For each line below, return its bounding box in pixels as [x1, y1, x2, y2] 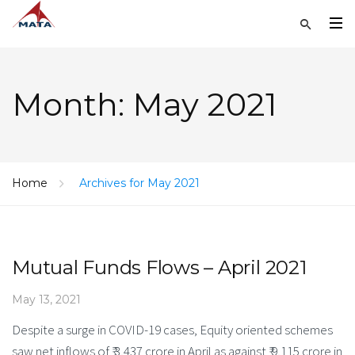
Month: [12, 85, 132, 124]
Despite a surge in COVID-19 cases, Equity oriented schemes [12, 320, 333, 338]
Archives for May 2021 [79, 176, 200, 190]
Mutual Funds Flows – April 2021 [12, 256, 307, 279]
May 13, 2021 [12, 292, 81, 307]
